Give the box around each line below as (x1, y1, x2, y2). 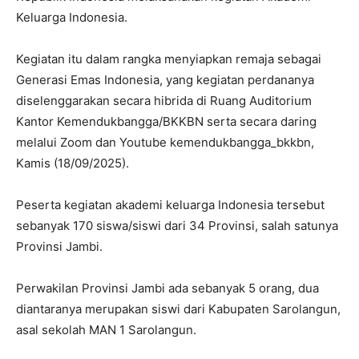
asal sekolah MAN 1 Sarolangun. (16, 322, 196, 338)
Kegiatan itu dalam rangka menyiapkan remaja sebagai (16, 51, 321, 67)
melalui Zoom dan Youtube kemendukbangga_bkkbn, (16, 135, 314, 151)
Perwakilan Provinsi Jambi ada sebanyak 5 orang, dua (16, 280, 319, 296)
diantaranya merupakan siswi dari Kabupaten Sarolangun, (16, 301, 341, 317)
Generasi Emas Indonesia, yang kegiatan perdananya (16, 72, 314, 88)
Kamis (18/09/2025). (16, 155, 129, 171)
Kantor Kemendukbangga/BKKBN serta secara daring (16, 114, 317, 130)
